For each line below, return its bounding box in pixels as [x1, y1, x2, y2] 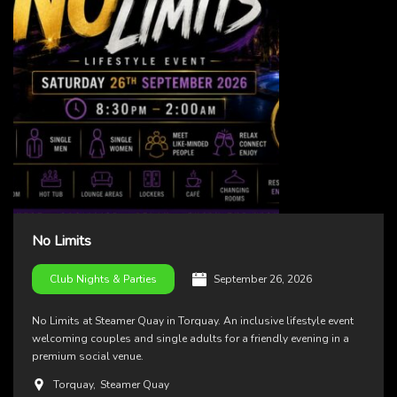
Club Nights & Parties [50, 271, 157, 286]
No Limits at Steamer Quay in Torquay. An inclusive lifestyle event [32, 313, 354, 328]
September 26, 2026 [214, 271, 312, 286]
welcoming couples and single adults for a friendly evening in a [32, 331, 349, 346]
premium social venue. [32, 348, 144, 363]
